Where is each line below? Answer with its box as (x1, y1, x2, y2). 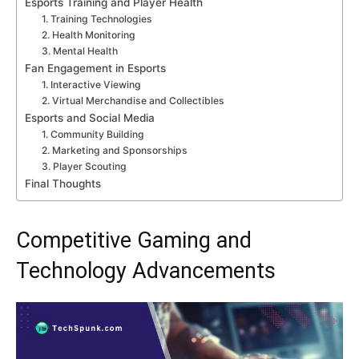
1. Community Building (42, 128, 145, 140)
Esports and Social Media (25, 111, 155, 124)
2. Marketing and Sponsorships (42, 144, 188, 156)
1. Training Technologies (42, 13, 153, 25)
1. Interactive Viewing (42, 79, 142, 91)
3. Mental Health (42, 45, 119, 57)
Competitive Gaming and (16, 228, 252, 253)
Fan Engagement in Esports (25, 62, 166, 75)
